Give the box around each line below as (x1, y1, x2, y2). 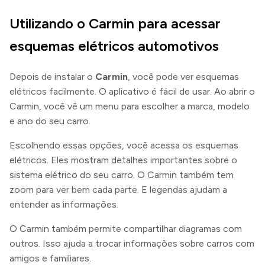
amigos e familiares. (9, 252, 91, 264)
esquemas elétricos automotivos (9, 37, 219, 54)
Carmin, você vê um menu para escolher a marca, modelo (9, 100, 250, 112)
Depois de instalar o (9, 70, 95, 82)
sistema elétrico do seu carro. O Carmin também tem (9, 169, 234, 180)
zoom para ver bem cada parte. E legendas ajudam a (9, 183, 227, 195)
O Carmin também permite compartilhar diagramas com (9, 222, 242, 234)
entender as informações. (9, 198, 118, 210)
